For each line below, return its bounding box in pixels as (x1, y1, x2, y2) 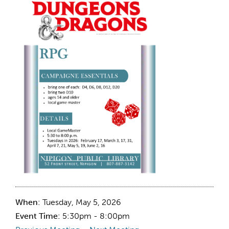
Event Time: (15, 211, 62, 221)
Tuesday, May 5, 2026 (42, 197, 121, 207)
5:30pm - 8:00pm (62, 211, 130, 221)
